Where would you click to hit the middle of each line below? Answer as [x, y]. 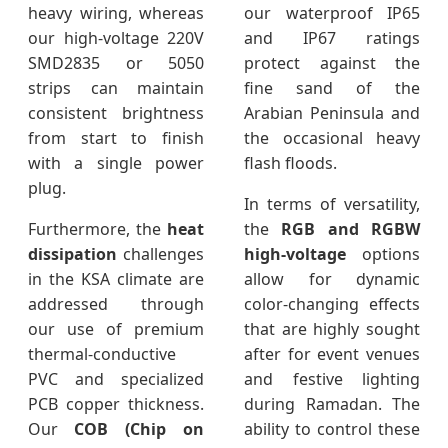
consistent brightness [116, 113]
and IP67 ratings [332, 38]
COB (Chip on [139, 429]
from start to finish [116, 138]
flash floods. [290, 163]
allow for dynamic [332, 279]
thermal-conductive [102, 354]
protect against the [332, 63]
